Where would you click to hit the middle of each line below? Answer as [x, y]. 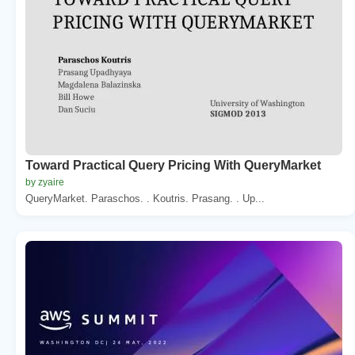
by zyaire [45, 182]
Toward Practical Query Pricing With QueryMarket [173, 165]
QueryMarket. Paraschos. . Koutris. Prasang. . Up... [145, 198]
